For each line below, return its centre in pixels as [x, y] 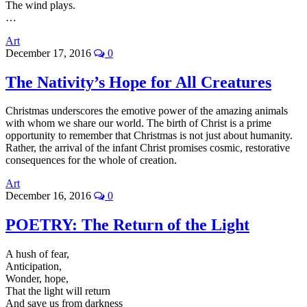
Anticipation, [34, 267]
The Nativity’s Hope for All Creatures [138, 82]
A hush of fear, [37, 254]
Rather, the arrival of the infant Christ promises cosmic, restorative [148, 148]
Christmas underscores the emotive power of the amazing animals [147, 111]
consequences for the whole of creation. [91, 160]
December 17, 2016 [50, 53]
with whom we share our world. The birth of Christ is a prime [138, 123]
